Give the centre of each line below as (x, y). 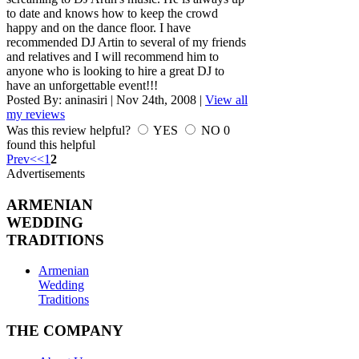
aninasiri (86, 100)
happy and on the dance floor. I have (99, 28)
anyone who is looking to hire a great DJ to (115, 71)
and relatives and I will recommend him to (113, 57)
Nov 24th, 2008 (156, 100)
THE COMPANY (65, 331)
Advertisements (46, 174)
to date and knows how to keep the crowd (112, 14)
